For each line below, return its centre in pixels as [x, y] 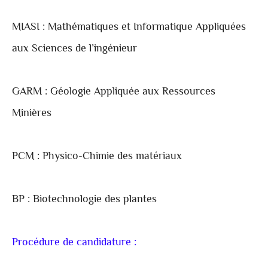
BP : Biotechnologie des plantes [84, 200]
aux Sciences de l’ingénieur [74, 49]
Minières [32, 114]
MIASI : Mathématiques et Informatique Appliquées [129, 28]
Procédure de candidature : [74, 243]
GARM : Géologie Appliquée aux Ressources [114, 92]
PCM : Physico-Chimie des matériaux [97, 157]
